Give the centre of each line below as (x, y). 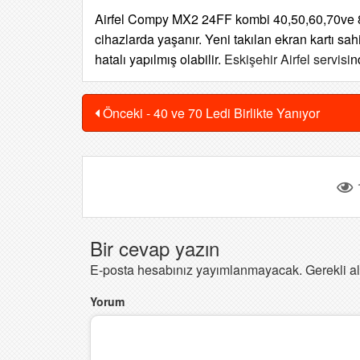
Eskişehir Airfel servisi (287, 59)
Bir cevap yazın (155, 248)
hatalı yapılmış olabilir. (160, 59)
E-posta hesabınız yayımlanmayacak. (196, 270)
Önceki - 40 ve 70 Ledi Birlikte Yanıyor (210, 113)
